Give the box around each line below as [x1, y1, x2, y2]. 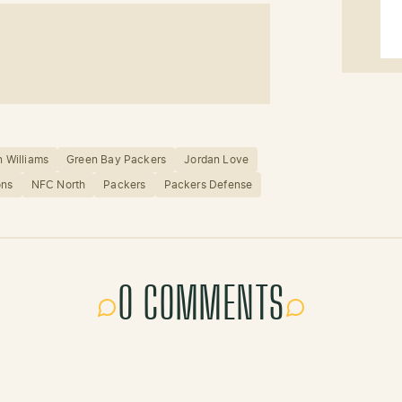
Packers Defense [163, 179, 253, 191]
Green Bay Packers [66, 154, 167, 166]
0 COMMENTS [117, 285, 285, 329]
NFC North [31, 179, 86, 191]
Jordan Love [184, 154, 249, 166]
